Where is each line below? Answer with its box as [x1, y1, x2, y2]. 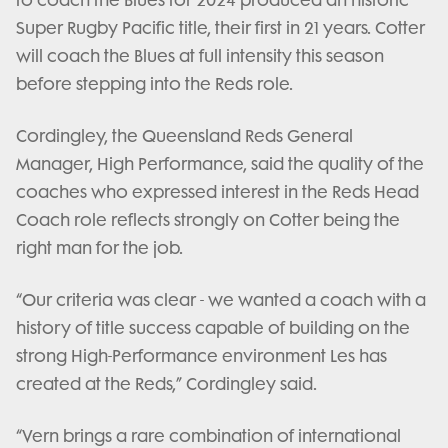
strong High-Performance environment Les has [16, 346, 387, 367]
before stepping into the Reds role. [16, 74, 293, 95]
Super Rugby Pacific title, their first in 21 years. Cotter [16, 18, 425, 39]
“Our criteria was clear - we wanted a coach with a [16, 290, 426, 311]
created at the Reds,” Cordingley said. [16, 374, 317, 395]
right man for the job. [16, 238, 183, 259]
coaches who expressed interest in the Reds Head [16, 182, 419, 203]
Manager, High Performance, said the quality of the [16, 154, 424, 175]
